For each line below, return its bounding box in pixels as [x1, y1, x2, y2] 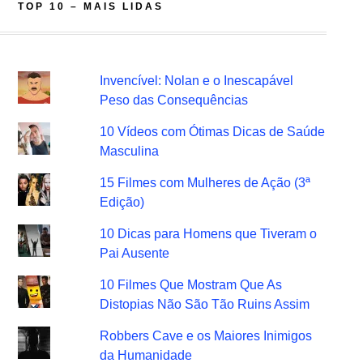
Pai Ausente [100, 246, 170, 260]
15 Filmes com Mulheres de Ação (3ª [100, 176, 311, 190]
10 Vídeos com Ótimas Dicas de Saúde [100, 125, 326, 139]
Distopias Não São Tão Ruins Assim [100, 297, 310, 311]
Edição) [100, 195, 145, 209]
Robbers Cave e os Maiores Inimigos [100, 329, 313, 343]
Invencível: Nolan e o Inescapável [100, 74, 294, 88]
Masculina [100, 144, 160, 158]
